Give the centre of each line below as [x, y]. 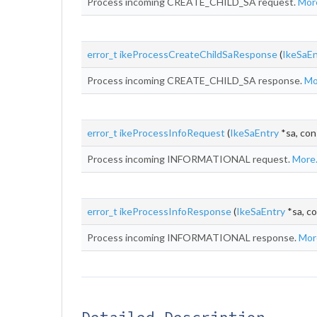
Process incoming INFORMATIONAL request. [190, 159]
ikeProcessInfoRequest [172, 133]
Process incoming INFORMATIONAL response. [193, 237]
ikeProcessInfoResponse [175, 211]
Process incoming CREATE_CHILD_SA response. [196, 80]
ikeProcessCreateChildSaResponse [198, 54]
